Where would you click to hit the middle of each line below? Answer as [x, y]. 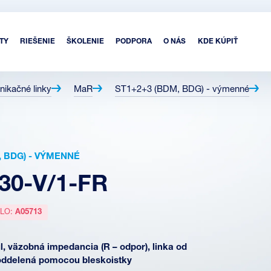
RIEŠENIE [37, 41]
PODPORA [134, 41]
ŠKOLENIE [85, 41]
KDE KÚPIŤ [217, 41]
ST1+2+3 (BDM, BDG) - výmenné [182, 90]
